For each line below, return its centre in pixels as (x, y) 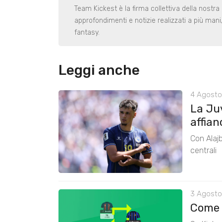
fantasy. (87, 33)
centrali (203, 151)
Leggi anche (99, 70)
